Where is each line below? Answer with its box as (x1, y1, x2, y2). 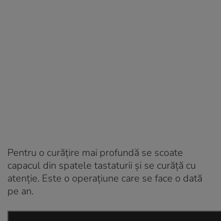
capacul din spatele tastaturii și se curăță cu (7, 158, 196, 172)
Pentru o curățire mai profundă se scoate (7, 146, 183, 159)
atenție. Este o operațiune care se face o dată (7, 171, 202, 185)
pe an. (7, 184, 34, 198)
